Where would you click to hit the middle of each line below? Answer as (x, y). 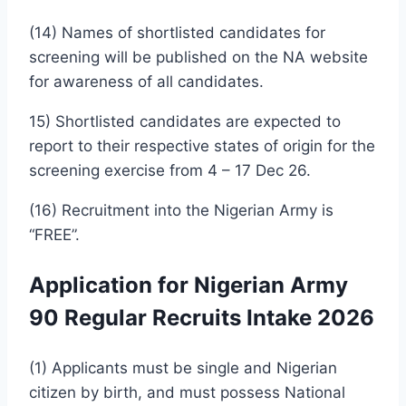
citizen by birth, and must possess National (187, 392)
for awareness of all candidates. (146, 81)
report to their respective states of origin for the (202, 145)
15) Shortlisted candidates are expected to (185, 121)
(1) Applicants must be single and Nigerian (183, 367)
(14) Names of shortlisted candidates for (177, 32)
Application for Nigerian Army (188, 285)
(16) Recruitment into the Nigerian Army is (181, 210)
